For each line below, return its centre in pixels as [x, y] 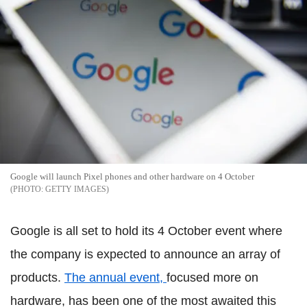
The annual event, [115, 277]
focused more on [212, 277]
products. [37, 277]
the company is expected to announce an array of [145, 254]
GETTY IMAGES [76, 189]
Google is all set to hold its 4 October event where [146, 231]
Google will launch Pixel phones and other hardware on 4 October [132, 176]
